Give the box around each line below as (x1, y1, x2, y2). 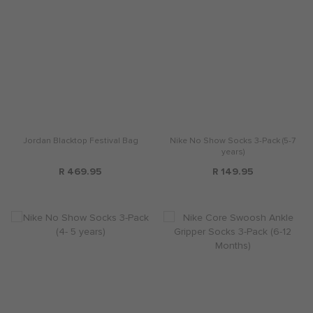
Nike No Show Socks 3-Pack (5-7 (170, 135, 296, 146)
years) (221, 146, 245, 157)
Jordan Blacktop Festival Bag (22, 135, 138, 146)
